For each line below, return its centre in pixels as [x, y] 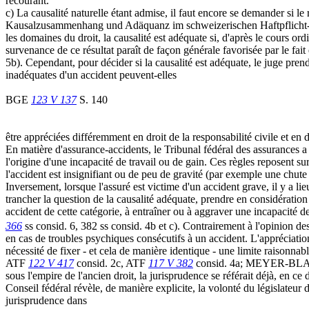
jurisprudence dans [46, 301]
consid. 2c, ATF [111, 263]
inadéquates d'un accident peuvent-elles [91, 75]
